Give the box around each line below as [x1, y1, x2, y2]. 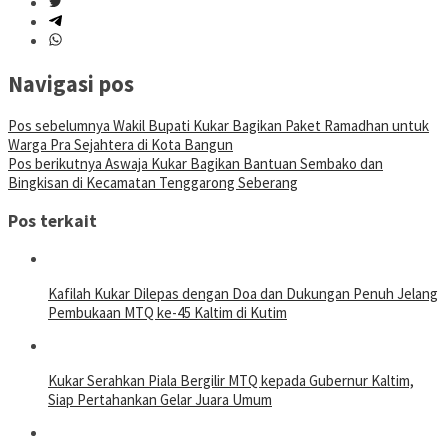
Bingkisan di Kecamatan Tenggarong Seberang [8, 173, 298, 193]
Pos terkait [8, 209, 97, 232]
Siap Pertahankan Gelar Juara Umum [48, 389, 272, 409]
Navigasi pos [8, 69, 134, 98]
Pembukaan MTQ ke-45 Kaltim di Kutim [48, 302, 287, 322]
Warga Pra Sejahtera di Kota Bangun [8, 135, 233, 155]
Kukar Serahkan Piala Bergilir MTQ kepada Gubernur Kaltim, [48, 370, 414, 390]
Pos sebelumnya [8, 116, 110, 136]
